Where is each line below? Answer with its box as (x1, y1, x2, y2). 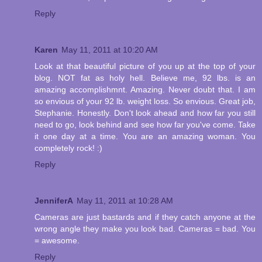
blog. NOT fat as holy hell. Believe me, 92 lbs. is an (35, 73, 256, 83)
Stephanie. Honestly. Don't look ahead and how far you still (35, 108, 256, 118)
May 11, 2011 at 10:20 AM (61, 45, 158, 55)
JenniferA (35, 196, 73, 206)
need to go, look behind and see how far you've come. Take (35, 120, 256, 130)
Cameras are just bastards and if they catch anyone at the (35, 212, 256, 222)
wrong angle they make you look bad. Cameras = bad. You (35, 224, 256, 234)
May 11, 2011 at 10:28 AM (77, 196, 173, 206)
